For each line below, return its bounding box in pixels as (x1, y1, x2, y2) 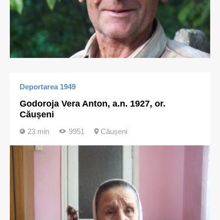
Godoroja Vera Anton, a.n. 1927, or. (20, 99, 165, 109)
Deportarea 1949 (20, 82, 76, 91)
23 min (27, 127, 49, 136)
